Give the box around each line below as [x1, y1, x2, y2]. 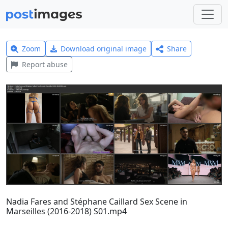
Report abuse [21, 60, 68, 69]
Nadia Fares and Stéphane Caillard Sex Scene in [6, 195, 187, 207]
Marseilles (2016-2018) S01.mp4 [6, 205, 127, 217]
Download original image [61, 44, 147, 53]
